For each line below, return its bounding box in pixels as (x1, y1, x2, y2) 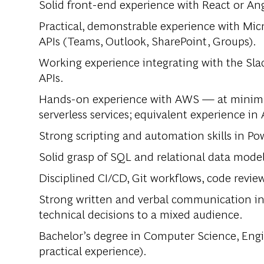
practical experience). (39, 242, 147, 259)
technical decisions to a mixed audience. (39, 206, 243, 222)
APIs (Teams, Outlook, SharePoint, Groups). (39, 32, 256, 49)
